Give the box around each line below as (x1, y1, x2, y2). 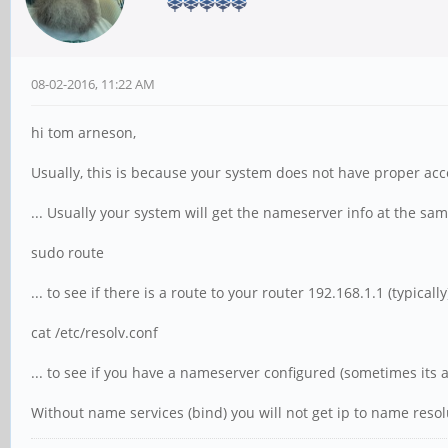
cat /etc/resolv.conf (31, 323, 158, 343)
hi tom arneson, (31, 123, 136, 143)
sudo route (31, 243, 104, 263)
